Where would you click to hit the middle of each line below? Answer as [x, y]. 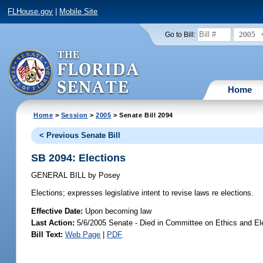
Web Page [83, 234]
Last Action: [53, 222]
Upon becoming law [119, 211]
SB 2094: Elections [79, 158]
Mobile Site [79, 12]
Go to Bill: [180, 34]
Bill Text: [47, 234]
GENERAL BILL [60, 176]
